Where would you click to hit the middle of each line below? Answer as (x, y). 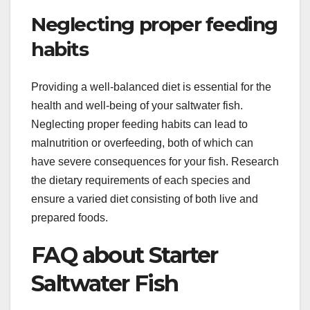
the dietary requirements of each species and (141, 180)
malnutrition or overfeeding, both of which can (142, 143)
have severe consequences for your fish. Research (155, 161)
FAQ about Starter (125, 255)
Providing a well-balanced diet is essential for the (151, 86)
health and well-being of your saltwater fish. (137, 105)
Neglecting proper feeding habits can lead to (139, 124)
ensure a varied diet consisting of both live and (145, 199)
